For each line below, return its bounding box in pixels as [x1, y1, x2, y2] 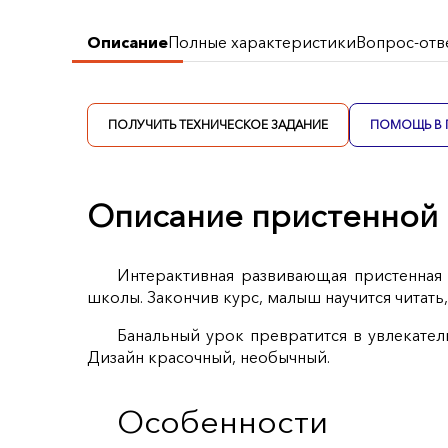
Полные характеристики [168, 32, 356, 52]
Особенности [117, 402, 329, 442]
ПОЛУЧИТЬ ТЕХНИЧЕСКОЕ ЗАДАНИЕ [108, 117, 329, 132]
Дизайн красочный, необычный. [87, 347, 331, 368]
